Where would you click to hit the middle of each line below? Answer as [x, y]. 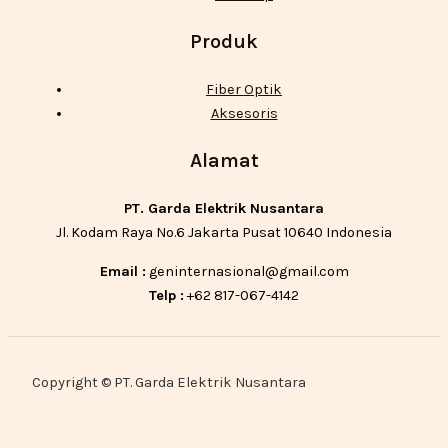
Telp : [166, 295]
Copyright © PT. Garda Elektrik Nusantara [169, 383]
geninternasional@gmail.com [247, 271]
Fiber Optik [244, 89]
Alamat [224, 161]
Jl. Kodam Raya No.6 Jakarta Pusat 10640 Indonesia [224, 233]
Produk [224, 41]
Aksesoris [244, 113]
